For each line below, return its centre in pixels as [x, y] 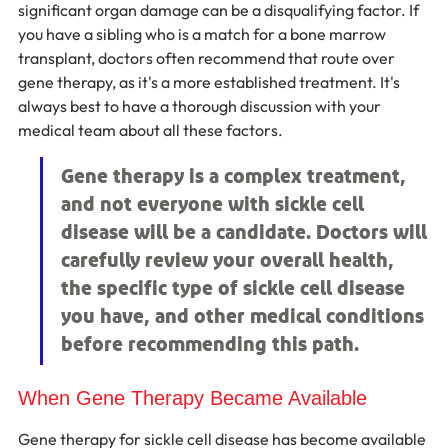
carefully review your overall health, [230, 261]
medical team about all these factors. [150, 130]
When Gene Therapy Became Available [192, 398]
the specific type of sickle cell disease [235, 289]
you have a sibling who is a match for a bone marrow [203, 34]
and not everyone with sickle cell [215, 205]
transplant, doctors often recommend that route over [208, 58]
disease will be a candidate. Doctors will [246, 233]
